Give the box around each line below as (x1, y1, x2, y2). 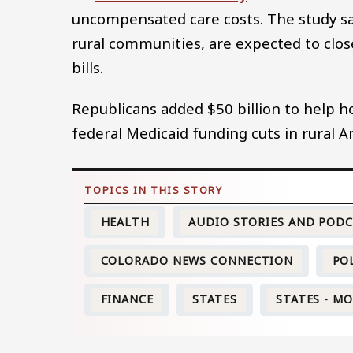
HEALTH (100, 214, 150, 229)
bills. (72, 58, 104, 78)
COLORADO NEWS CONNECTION (100, 253, 294, 269)
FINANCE (100, 292, 154, 307)
